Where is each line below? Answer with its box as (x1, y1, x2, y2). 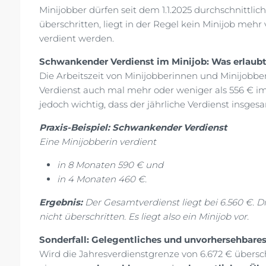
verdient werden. (39, 33, 116, 45)
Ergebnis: (39, 197, 83, 208)
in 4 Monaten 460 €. (57, 173, 147, 185)
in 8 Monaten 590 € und (57, 159, 163, 171)
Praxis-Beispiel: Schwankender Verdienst (39, 122, 230, 134)
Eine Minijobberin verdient (39, 136, 156, 148)
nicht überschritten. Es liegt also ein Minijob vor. (39, 211, 249, 223)
